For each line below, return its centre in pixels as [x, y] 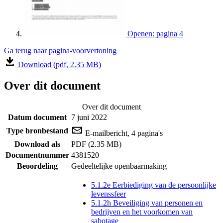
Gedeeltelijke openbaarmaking [119, 166]
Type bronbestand [37, 130]
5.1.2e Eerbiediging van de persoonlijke [154, 185]
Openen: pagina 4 [155, 33]
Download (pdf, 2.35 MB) [58, 64]
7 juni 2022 [89, 117]
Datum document [37, 117]
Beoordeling [37, 166]
